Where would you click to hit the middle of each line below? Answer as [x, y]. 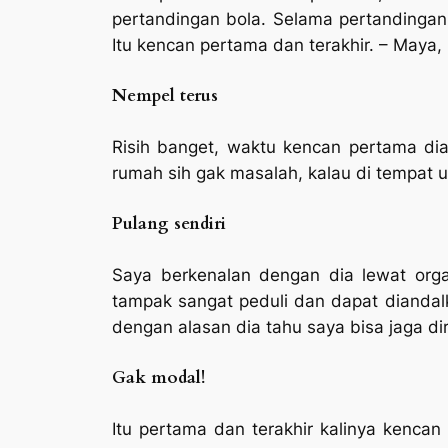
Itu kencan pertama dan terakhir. [243, 44]
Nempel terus [165, 95]
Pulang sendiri [169, 223]
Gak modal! [158, 377]
